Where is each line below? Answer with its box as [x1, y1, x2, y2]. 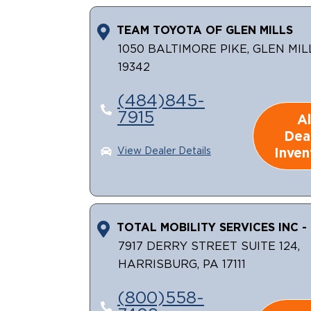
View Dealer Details [117, 146, 211, 157]
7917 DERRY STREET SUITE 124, [118, 241, 301, 253]
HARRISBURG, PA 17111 [118, 259, 246, 271]
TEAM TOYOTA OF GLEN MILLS [117, 24, 294, 37]
